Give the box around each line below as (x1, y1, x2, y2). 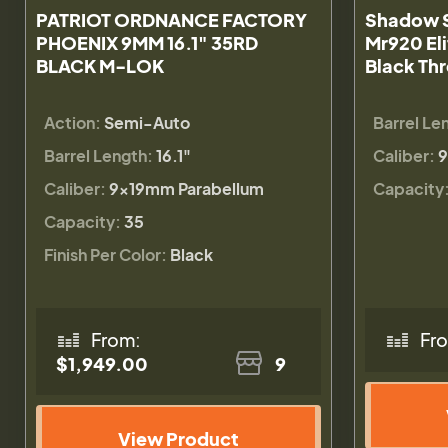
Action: (44, 111, 101, 133)
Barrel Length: (44, 144, 153, 166)
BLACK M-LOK (36, 53, 164, 77)
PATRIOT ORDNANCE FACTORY (36, 7, 307, 31)
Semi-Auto (104, 111, 190, 133)
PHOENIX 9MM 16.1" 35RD (36, 30, 258, 54)
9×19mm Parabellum (109, 177, 264, 199)
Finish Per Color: (44, 243, 167, 265)
